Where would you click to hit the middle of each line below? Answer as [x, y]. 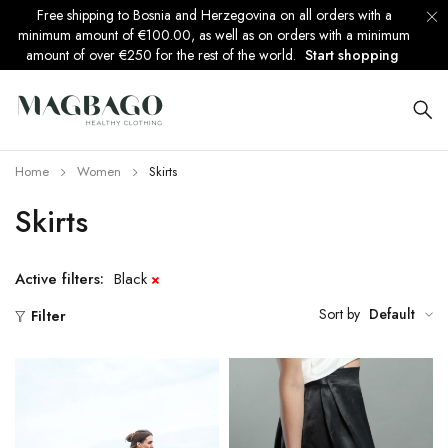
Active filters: [59, 279]
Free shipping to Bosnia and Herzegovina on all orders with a [214, 15]
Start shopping [351, 55]
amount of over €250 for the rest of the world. [162, 55]
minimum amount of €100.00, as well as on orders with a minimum [214, 35]
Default [392, 314]
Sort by [339, 314]
